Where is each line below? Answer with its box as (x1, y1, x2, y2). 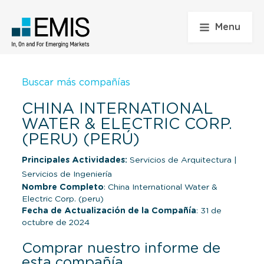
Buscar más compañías (22, 77, 130, 87)
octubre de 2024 (22, 218, 90, 227)
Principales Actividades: (22, 156, 127, 164)
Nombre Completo (22, 183, 104, 192)
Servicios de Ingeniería (22, 170, 112, 179)
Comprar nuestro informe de (22, 241, 220, 256)
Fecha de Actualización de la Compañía (22, 206, 196, 215)
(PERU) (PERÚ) (22, 131, 140, 147)
